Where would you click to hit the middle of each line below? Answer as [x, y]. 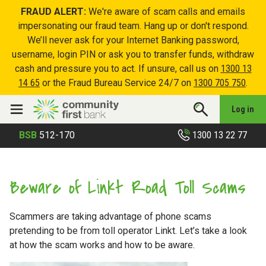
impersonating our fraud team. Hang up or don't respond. [133, 26]
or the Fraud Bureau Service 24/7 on [117, 83]
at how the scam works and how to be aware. [103, 245]
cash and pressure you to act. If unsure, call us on [118, 69]
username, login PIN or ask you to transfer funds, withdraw [133, 54]
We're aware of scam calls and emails [166, 12]
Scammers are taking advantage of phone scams [110, 216]
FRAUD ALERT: [53, 12]
